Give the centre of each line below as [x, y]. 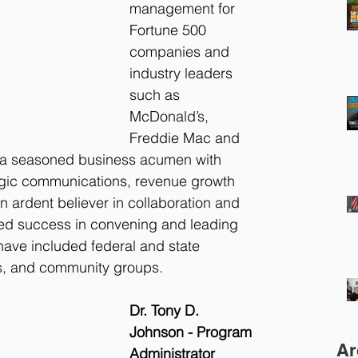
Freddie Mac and [187, 138]
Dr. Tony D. [166, 311]
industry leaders [183, 74]
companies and [181, 52]
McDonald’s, [171, 117]
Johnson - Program [193, 332]
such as [157, 95]
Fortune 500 [170, 30]
